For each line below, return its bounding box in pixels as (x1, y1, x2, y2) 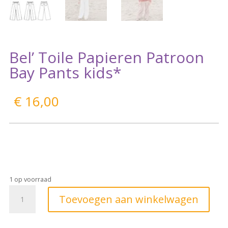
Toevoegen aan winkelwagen (59, 192, 198, 206)
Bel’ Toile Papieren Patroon (9, 47, 204, 68)
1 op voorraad (9, 175, 51, 184)
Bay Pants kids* (9, 62, 122, 83)
